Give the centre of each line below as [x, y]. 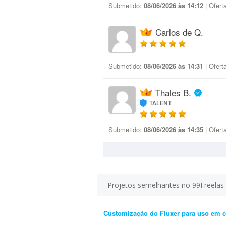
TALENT [161, 103]
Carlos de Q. [179, 32]
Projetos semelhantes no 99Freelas [166, 185]
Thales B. [173, 93]
